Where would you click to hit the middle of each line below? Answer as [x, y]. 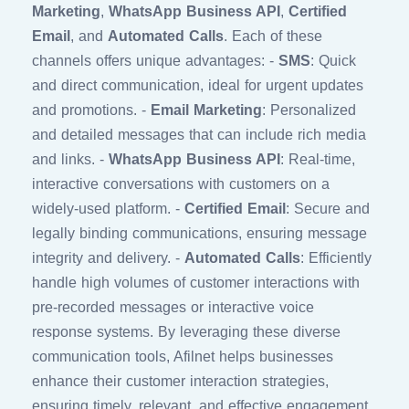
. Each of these [273, 36]
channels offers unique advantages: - [155, 61]
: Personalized [309, 110]
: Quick [333, 61]
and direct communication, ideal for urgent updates [198, 85]
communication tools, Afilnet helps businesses [183, 357]
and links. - [70, 159]
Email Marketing [206, 110]
